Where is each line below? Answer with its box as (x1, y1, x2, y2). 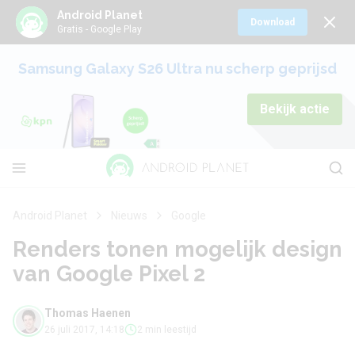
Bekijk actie (260, 101, 330, 116)
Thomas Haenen (44, 307, 131, 319)
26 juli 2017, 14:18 (44, 324, 124, 335)
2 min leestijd (137, 324, 197, 335)
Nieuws (111, 209, 147, 222)
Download (250, 17, 295, 28)
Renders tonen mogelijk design (13, 236, 342, 261)
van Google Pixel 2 (13, 261, 205, 286)
